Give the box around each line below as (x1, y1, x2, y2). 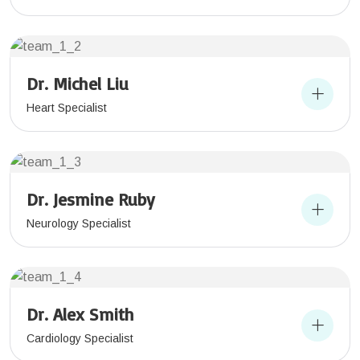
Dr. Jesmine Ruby (27, 187, 155, 210)
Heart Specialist (27, 100, 107, 114)
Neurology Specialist (27, 216, 131, 230)
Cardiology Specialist (27, 332, 133, 346)
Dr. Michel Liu (27, 72, 129, 94)
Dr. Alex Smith (27, 303, 134, 325)
